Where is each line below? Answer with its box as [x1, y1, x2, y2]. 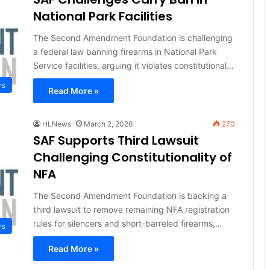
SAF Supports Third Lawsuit [33, 131, 199, 149]
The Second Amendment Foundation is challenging [33, 32, 233, 43]
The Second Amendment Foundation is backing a [33, 190, 227, 201]
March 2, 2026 [83, 119, 133, 128]
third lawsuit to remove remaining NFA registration [33, 204, 230, 215]
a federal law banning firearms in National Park [33, 46, 217, 57]
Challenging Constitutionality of [33, 148, 232, 166]
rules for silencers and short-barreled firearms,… [33, 218, 222, 228]
